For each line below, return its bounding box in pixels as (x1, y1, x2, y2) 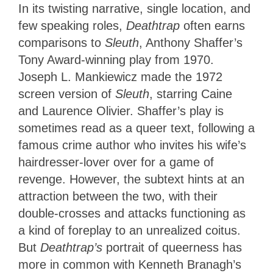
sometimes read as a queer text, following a (18, 121, 255, 135)
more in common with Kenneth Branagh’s (18, 258, 241, 272)
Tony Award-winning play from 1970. (18, 53, 214, 67)
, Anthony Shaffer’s (139, 36, 243, 50)
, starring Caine (149, 87, 232, 101)
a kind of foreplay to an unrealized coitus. (18, 224, 241, 238)
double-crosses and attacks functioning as (18, 207, 246, 221)
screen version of (18, 87, 115, 101)
